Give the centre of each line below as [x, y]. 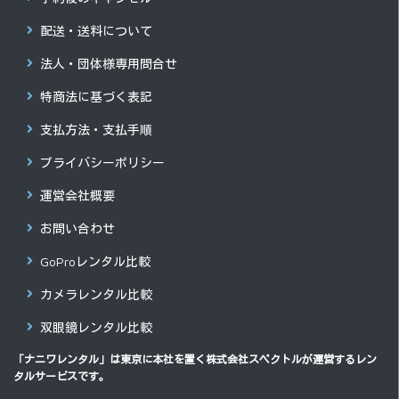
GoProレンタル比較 [95, 261]
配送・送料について [96, 30]
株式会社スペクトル [254, 359]
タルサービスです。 [61, 376]
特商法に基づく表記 [96, 96]
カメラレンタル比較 [96, 294]
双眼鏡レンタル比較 [96, 327]
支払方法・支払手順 [96, 129]
